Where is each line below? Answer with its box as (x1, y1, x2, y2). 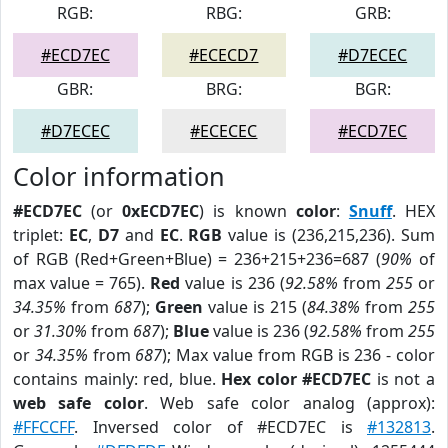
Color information (13, 159, 225, 193)
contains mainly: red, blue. (13, 368, 222, 390)
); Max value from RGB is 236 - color (162, 344, 436, 366)
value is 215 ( (203, 296, 307, 318)
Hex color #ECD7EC (221, 368, 372, 390)
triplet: (13, 224, 69, 246)
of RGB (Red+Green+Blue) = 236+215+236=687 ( (13, 248, 382, 270)
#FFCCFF (13, 416, 74, 438)
